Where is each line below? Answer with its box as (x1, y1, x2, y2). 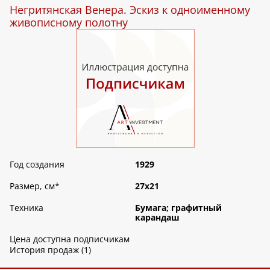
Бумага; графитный (135, 201, 222, 213)
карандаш (135, 211, 180, 223)
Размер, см (10, 180, 55, 192)
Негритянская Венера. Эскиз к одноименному (10, 2, 250, 17)
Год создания (10, 158, 64, 170)
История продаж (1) (10, 243, 91, 256)
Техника (10, 201, 43, 213)
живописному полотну (10, 15, 128, 30)
